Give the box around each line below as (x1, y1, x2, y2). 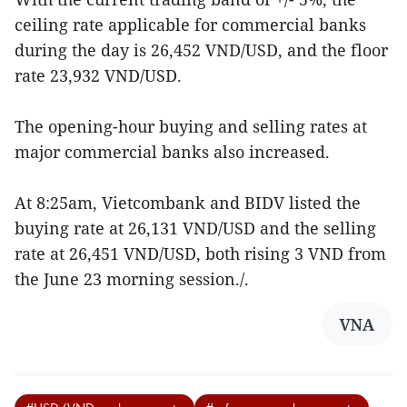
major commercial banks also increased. (15, 140, 330, 163)
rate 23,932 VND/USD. (15, 64, 182, 86)
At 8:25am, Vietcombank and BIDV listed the (15, 191, 361, 213)
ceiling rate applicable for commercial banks (15, 13, 366, 35)
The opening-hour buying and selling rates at (15, 114, 367, 137)
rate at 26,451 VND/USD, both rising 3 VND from (15, 242, 386, 264)
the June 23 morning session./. (15, 267, 249, 290)
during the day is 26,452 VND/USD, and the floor (15, 38, 388, 61)
